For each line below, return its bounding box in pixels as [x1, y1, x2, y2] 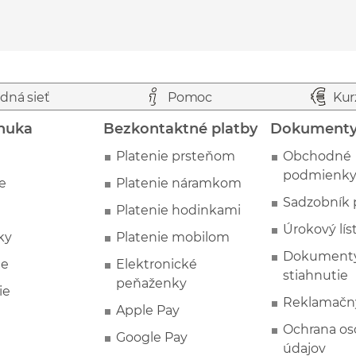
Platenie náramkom [116, 175, 242, 191]
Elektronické [116, 256, 198, 272]
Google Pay [116, 329, 188, 345]
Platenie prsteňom [116, 148, 236, 164]
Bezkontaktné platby [103, 119, 258, 137]
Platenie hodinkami [116, 202, 242, 218]
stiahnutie [283, 267, 349, 283]
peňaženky [116, 275, 188, 291]
